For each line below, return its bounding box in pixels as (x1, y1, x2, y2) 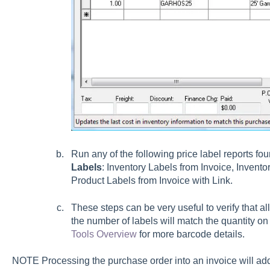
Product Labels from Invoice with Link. (71, 175, 233, 186)
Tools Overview (71, 228, 137, 239)
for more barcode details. (136, 228, 245, 239)
